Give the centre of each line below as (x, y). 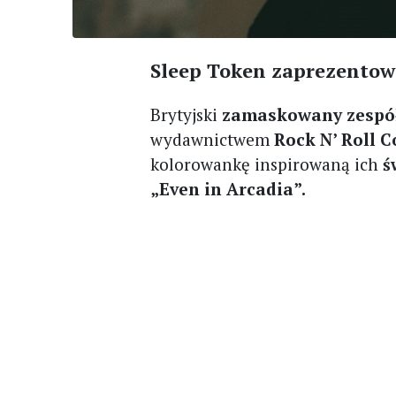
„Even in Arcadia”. (228, 189)
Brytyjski (187, 114)
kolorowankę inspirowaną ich (267, 164)
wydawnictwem (213, 139)
